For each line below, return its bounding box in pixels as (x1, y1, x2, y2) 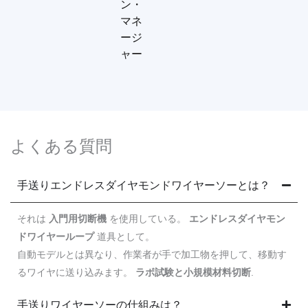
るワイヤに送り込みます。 (17, 267, 135, 278)
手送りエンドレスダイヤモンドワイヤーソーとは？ (17, 179, 270, 192)
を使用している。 (107, 213, 189, 225)
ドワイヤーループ (17, 231, 94, 243)
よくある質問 (10, 137, 112, 156)
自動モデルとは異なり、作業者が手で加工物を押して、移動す (17, 249, 287, 261)
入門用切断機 (49, 213, 107, 225)
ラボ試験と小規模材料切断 (135, 267, 251, 278)
